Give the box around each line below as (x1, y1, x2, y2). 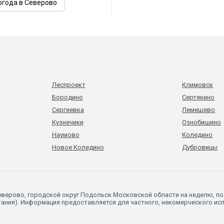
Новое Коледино (51, 143, 104, 151)
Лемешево (182, 106, 215, 113)
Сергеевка (51, 106, 84, 113)
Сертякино (182, 93, 215, 101)
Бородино (51, 93, 83, 101)
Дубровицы (182, 143, 218, 151)
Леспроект (51, 81, 85, 88)
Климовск (182, 81, 213, 88)
